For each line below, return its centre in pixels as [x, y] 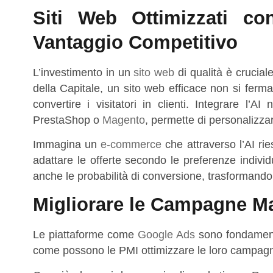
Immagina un [67, 144]
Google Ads [166, 235]
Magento [123, 120]
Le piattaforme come [85, 235]
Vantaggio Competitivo [135, 42]
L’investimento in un [83, 72]
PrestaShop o [67, 120]
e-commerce [131, 144]
